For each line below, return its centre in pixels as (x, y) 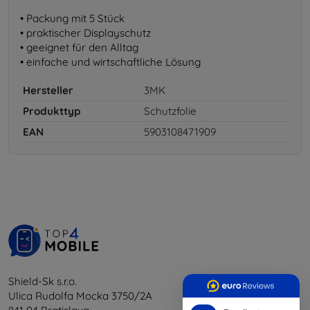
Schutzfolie (170, 111)
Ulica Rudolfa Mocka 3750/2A (80, 295)
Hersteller (48, 90)
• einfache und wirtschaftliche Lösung (110, 62)
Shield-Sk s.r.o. (43, 281)
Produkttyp (52, 111)
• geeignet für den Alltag (79, 47)
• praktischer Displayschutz (85, 33)
